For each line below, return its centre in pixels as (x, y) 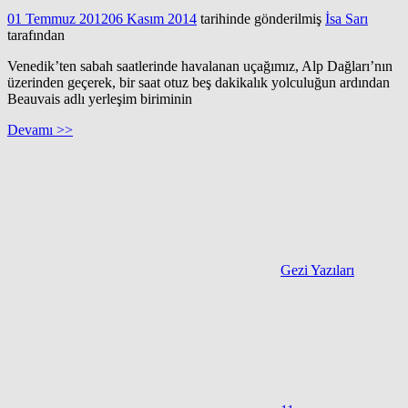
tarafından (36, 35)
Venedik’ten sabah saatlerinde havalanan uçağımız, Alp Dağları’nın (200, 66)
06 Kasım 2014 (153, 18)
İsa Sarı (347, 18)
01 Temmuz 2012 (58, 18)
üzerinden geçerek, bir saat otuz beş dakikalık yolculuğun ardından (199, 82)
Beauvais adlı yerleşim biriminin (100, 98)
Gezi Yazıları (317, 270)
